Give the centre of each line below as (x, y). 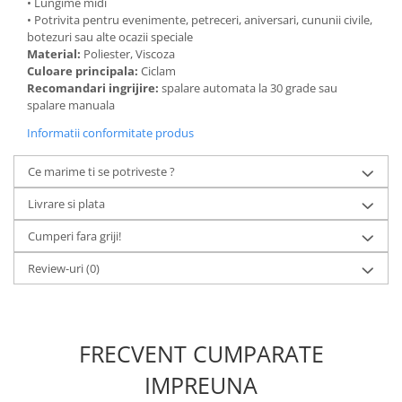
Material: (55, 54)
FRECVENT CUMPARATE (201, 354)
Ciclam (160, 71)
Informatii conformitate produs (110, 133)
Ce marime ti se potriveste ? (101, 171)
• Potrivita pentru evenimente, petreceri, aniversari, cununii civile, (200, 20)
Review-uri (57, 268)
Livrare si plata (66, 204)
